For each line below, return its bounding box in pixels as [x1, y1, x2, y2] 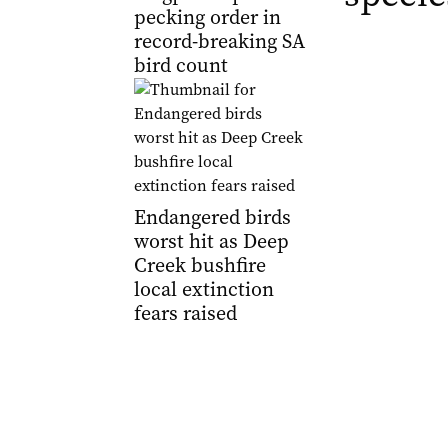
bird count [133, 52, 228, 79]
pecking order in [133, 4, 281, 31]
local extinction [133, 276, 274, 303]
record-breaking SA [133, 28, 305, 55]
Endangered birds [133, 204, 291, 231]
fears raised [133, 300, 237, 327]
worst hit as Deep [133, 228, 289, 255]
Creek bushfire [133, 252, 266, 279]
